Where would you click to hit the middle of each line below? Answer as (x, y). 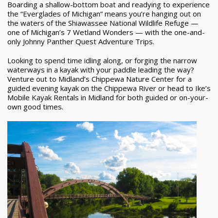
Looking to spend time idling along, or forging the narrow (102, 60)
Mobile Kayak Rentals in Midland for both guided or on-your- (108, 97)
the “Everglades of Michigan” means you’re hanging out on (104, 13)
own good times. (35, 106)
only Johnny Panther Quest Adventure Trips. (81, 41)
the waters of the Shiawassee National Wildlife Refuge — (103, 23)
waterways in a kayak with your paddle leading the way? (101, 69)
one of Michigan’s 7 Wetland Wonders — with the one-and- (106, 32)
